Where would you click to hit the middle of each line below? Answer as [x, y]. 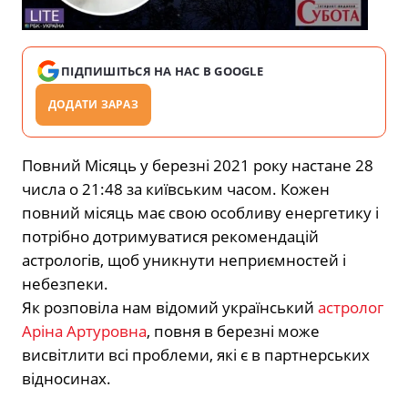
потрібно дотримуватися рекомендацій [170, 236]
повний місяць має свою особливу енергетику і [200, 212]
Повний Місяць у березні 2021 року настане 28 [198, 165]
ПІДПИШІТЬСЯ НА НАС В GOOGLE [163, 71]
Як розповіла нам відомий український [170, 307]
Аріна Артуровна [84, 331]
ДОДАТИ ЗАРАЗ [93, 104]
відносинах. [66, 378]
